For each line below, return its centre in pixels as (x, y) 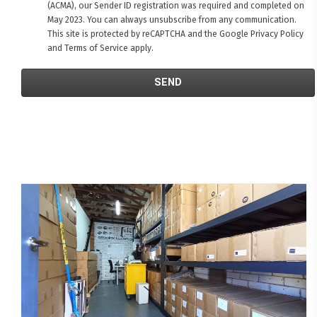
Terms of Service (96, 48)
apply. (140, 48)
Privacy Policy (277, 34)
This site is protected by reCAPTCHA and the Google (149, 34)
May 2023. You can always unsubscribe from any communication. (172, 20)
